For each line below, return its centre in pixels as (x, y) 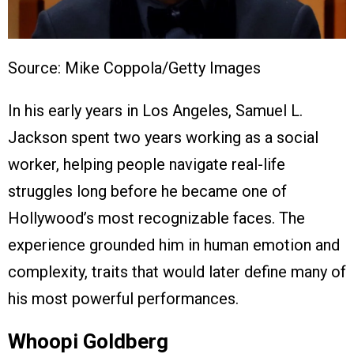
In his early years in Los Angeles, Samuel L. (155, 111)
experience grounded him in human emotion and (174, 245)
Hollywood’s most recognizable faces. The (156, 218)
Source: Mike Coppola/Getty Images (134, 68)
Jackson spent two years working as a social (163, 138)
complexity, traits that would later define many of (177, 272)
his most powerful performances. (123, 299)
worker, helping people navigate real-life (147, 165)
